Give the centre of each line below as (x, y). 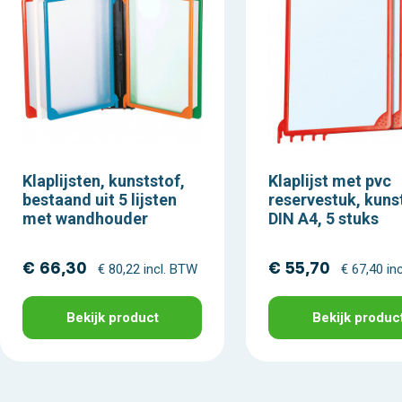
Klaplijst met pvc (330, 180)
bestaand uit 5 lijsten (100, 199)
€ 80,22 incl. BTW (148, 270)
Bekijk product (112, 318)
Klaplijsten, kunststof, (104, 180)
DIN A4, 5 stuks (323, 218)
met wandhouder (85, 218)
